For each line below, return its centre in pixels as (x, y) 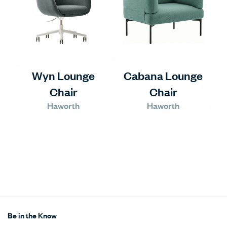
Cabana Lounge (163, 75)
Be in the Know (32, 215)
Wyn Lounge (63, 75)
